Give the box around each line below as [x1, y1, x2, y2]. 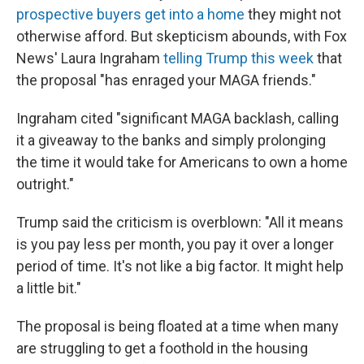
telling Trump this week [160, 50, 314, 67]
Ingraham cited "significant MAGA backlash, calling [16, 110, 339, 127]
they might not [245, 6, 341, 23]
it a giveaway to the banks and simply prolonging [16, 132, 326, 149]
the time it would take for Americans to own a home [16, 154, 348, 171]
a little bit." [16, 279, 81, 297]
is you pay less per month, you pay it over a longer [16, 236, 334, 253]
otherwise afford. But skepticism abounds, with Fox [16, 28, 347, 45]
